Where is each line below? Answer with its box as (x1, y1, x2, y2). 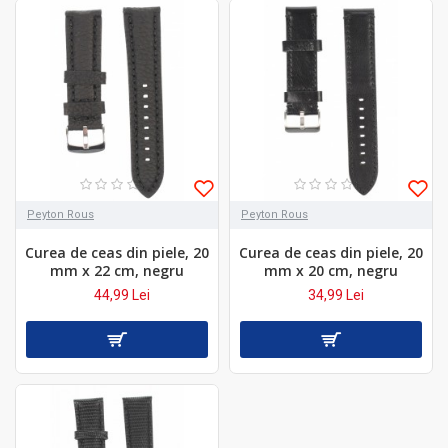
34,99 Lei (307, 286, 364, 303)
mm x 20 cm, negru (263, 260, 398, 280)
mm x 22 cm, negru (49, 260, 184, 280)
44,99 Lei (93, 286, 150, 303)
